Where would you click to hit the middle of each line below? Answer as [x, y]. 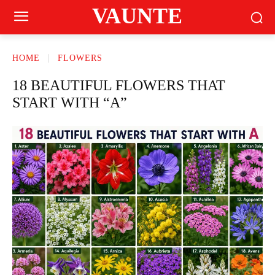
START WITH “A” [70, 103]
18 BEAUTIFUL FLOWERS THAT [119, 85]
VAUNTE [137, 16]
